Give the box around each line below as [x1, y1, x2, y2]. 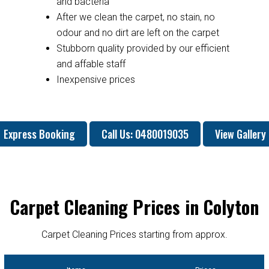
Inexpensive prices [56, 73, 135, 85]
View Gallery [214, 125, 266, 142]
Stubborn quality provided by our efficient [56, 42, 229, 54]
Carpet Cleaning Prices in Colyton [10, 193, 259, 220]
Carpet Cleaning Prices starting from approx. [41, 228, 228, 240]
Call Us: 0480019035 [101, 125, 189, 142]
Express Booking [3, 125, 75, 142]
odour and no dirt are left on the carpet [56, 26, 219, 38]
